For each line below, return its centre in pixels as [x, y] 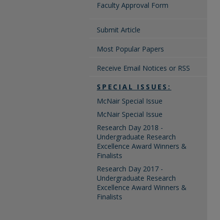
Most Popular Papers [130, 49]
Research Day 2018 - [130, 127]
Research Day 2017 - [130, 169]
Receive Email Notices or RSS [143, 68]
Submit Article [119, 30]
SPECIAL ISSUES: [134, 87]
